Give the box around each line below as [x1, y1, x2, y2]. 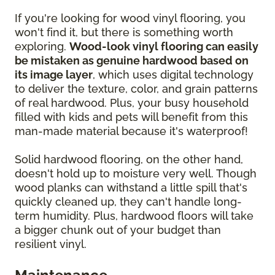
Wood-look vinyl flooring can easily [69, 39, 258, 53]
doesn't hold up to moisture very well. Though [15, 166, 257, 180]
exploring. [15, 39, 69, 53]
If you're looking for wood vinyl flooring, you [15, 11, 246, 25]
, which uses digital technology [93, 68, 254, 81]
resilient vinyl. [15, 237, 90, 250]
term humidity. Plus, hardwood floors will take [15, 209, 254, 222]
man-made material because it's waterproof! [15, 124, 251, 137]
